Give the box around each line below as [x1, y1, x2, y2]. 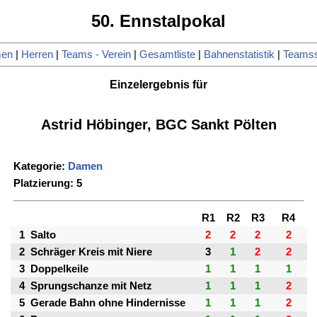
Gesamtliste [139, 49, 195, 61]
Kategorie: [13, 161, 68, 173]
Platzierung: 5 [13, 178, 82, 190]
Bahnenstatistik [203, 49, 275, 61]
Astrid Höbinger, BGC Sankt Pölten [40, 117, 277, 133]
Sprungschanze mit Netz [30, 280, 152, 292]
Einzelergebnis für [110, 78, 207, 91]
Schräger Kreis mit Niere [30, 246, 152, 258]
